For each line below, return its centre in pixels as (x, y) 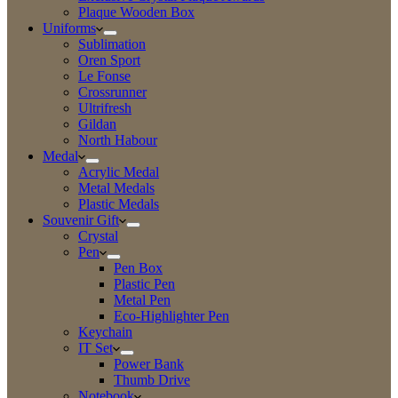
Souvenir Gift (81, 220)
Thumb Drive (152, 380)
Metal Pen (142, 300)
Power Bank (149, 364)
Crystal (98, 236)
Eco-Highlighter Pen (171, 316)
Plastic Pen (144, 284)
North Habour (118, 140)
